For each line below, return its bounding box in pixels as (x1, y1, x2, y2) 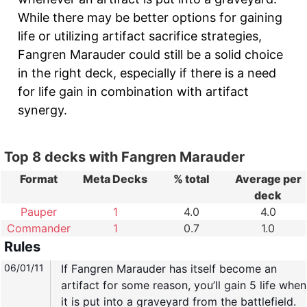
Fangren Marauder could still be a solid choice (18, 47, 283, 62)
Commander (7, 221, 71, 235)
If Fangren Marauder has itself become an (60, 262, 277, 275)
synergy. (18, 103, 67, 117)
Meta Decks (83, 172, 148, 186)
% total (173, 172, 210, 186)
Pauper (21, 205, 58, 219)
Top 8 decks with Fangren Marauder (4, 149, 245, 165)
